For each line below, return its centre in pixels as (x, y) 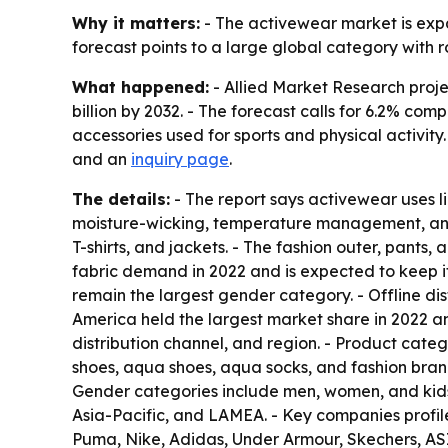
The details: (121, 199)
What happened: (140, 87)
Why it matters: (136, 23)
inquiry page (180, 159)
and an (101, 159)
